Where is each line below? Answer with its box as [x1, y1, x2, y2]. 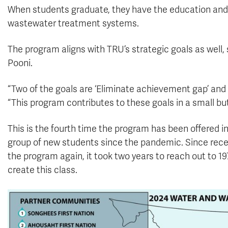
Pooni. [8, 58, 33, 69]
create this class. [8, 164, 77, 176]
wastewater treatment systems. [8, 18, 139, 29]
